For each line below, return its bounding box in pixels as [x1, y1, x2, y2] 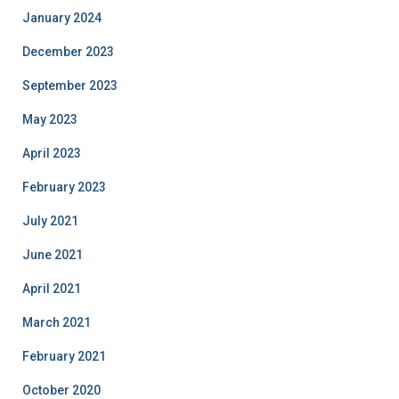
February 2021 [22, 349, 106, 363]
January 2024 [22, 11, 102, 25]
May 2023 [22, 112, 77, 126]
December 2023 [22, 45, 114, 59]
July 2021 [22, 214, 78, 228]
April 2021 [22, 281, 81, 296]
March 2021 [22, 315, 91, 330]
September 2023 [22, 78, 118, 93]
